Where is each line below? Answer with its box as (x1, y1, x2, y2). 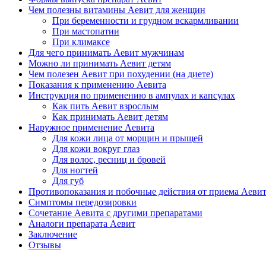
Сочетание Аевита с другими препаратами (28, 207, 202, 218)
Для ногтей (52, 164, 98, 175)
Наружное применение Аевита (28, 122, 154, 132)
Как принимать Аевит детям (52, 111, 168, 122)
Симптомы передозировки (28, 197, 137, 207)
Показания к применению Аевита (28, 79, 166, 90)
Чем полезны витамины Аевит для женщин (28, 4, 205, 15)
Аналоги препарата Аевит (28, 218, 135, 229)
